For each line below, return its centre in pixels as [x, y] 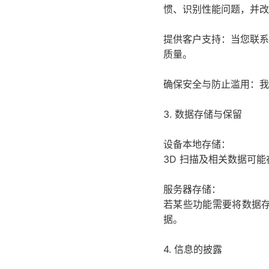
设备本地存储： [197, 144]
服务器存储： [192, 189]
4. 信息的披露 [193, 249]
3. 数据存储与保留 [203, 114]
